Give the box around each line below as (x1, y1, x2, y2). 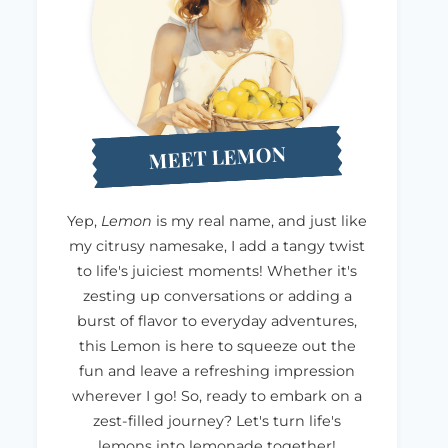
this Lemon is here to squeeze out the (78, 336, 356, 355)
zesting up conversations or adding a (82, 286, 352, 305)
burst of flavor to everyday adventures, (77, 311, 357, 330)
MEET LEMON (147, 139, 287, 174)
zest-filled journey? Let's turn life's (93, 411, 341, 430)
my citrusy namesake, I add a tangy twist (69, 236, 365, 255)
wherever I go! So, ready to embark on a (72, 386, 362, 405)
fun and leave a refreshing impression (79, 361, 355, 380)
